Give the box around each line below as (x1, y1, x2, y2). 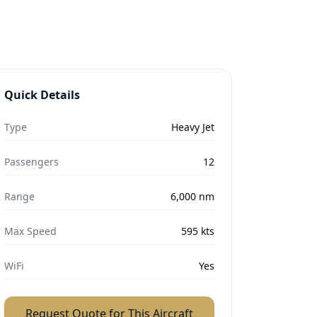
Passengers (4, 155, 59, 168)
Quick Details (4, 87, 81, 103)
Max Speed (4, 224, 57, 238)
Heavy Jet (171, 120, 214, 134)
